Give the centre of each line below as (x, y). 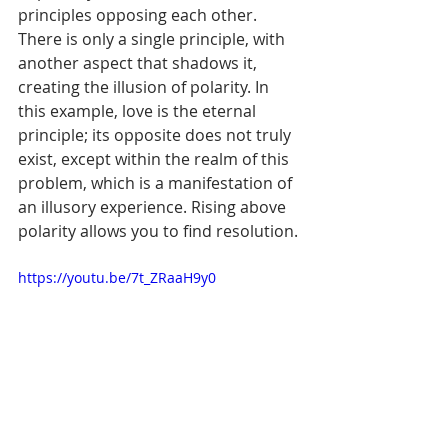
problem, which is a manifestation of (157, 183)
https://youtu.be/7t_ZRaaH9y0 (117, 278)
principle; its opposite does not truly (156, 135)
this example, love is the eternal (139, 111)
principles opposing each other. (139, 15)
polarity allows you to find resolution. (158, 231)
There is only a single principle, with (153, 39)
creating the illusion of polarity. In (145, 87)
